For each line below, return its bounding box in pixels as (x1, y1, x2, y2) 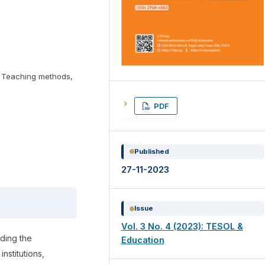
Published (134, 147, 169, 156)
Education (121, 235, 164, 245)
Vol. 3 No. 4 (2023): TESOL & (121, 221, 243, 232)
